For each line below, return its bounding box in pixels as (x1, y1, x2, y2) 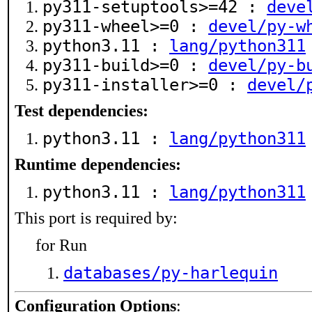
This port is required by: (15, 209, 178, 227)
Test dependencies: (15, 102, 148, 120)
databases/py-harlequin (63, 263, 278, 283)
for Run (36, 236, 87, 254)
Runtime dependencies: (15, 155, 181, 173)
